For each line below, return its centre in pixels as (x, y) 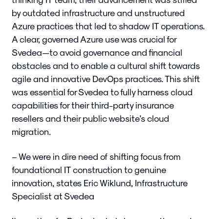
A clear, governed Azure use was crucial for (94, 39)
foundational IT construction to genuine (89, 170)
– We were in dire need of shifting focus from (96, 156)
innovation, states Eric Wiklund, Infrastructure (100, 183)
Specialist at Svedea (53, 196)
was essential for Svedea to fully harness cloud (102, 92)
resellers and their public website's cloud (90, 118)
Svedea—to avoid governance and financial (97, 52)
